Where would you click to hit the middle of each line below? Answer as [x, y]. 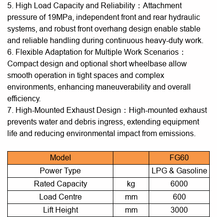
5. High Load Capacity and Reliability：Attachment [94, 6]
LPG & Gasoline [179, 171]
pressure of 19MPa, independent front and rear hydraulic [104, 17]
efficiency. [24, 99]
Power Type [60, 171]
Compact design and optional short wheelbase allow [97, 64]
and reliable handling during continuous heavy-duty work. [105, 40]
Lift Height [60, 210]
